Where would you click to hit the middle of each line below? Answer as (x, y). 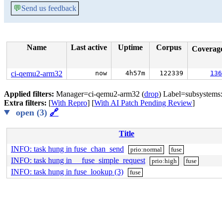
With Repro (69, 103)
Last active (89, 47)
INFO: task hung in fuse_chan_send (67, 149)
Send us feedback (49, 8)
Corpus (168, 47)
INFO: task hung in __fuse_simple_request (78, 160)
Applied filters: (30, 94)
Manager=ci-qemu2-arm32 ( (100, 94)
